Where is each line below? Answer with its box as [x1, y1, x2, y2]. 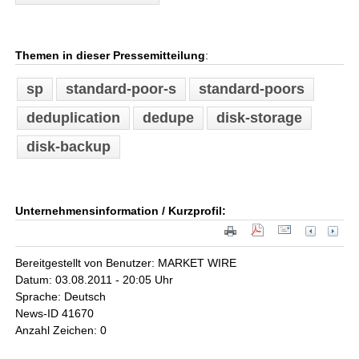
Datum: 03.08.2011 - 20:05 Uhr [15, 273, 174, 287]
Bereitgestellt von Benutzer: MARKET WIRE [15, 256, 237, 270]
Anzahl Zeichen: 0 [15, 324, 107, 337]
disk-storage [216, 110, 303, 126]
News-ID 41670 [15, 307, 95, 321]
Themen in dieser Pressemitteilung [15, 49, 206, 62]
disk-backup [26, 139, 111, 155]
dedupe [143, 110, 195, 126]
